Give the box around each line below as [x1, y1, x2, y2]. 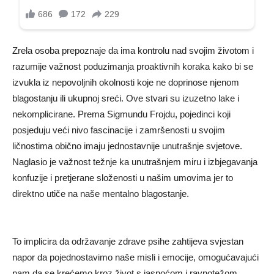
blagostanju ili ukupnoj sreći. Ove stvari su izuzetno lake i [12, 93, 239, 104]
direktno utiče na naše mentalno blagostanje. [12, 188, 189, 199]
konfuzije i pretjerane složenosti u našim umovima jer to [12, 172, 233, 183]
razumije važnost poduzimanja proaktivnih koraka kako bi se [12, 61, 253, 72]
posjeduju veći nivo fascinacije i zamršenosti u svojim [12, 125, 225, 136]
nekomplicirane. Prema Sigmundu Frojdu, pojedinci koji [12, 109, 231, 120]
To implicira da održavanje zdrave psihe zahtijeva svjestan [12, 236, 243, 247]
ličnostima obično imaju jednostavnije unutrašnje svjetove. [12, 141, 242, 152]
